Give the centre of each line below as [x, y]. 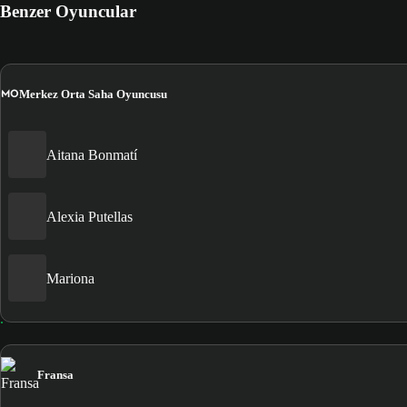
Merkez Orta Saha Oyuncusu [93, 94]
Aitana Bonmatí [92, 154]
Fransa [55, 375]
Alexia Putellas [89, 216]
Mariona [70, 278]
